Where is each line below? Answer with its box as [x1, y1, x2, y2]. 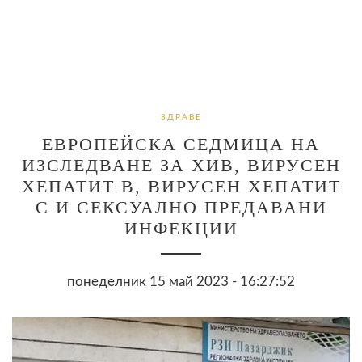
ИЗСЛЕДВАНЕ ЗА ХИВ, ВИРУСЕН [21, 154, 341, 175]
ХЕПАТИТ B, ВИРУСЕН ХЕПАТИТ [21, 175, 341, 196]
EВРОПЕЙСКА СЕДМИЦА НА [42, 133, 320, 154]
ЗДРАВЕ [160, 112, 202, 121]
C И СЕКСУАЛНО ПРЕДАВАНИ [35, 196, 327, 217]
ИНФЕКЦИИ [124, 217, 238, 238]
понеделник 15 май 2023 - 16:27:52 [67, 274, 295, 288]
